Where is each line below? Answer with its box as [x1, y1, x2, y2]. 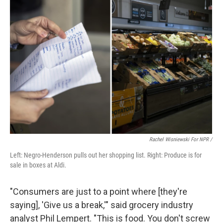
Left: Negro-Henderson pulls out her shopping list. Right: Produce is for [10, 151, 202, 160]
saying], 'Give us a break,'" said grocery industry [10, 200, 193, 211]
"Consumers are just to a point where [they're [10, 186, 187, 197]
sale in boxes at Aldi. [10, 161, 66, 169]
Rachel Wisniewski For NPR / [149, 136, 212, 143]
